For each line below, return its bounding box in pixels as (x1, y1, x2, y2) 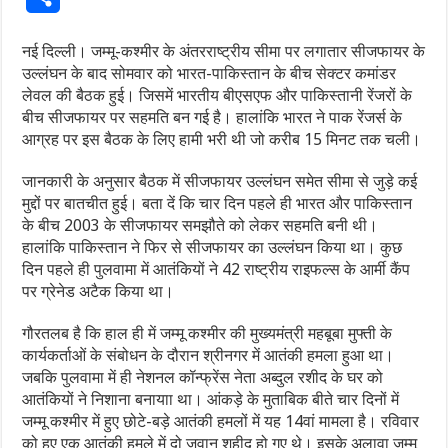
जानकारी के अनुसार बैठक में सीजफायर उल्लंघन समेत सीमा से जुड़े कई (22, 172, 418, 192)
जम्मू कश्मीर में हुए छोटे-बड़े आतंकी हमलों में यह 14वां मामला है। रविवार (22, 412, 420, 432)
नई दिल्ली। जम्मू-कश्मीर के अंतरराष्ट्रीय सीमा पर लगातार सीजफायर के (22, 42, 426, 62)
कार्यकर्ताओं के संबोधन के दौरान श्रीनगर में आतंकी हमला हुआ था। (22, 346, 395, 366)
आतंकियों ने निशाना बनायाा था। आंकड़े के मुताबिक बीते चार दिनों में (22, 390, 400, 410)
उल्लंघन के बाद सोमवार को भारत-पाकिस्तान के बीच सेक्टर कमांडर (22, 64, 397, 84)
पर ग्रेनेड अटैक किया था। (22, 282, 175, 302)
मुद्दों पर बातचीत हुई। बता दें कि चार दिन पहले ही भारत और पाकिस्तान (22, 194, 413, 214)
